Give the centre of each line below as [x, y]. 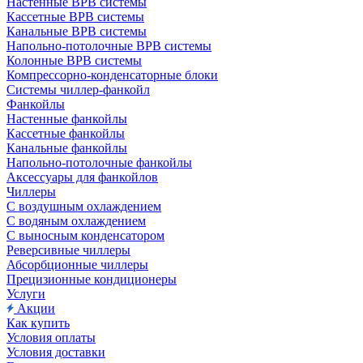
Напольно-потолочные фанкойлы [99, 162]
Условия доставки [56, 352]
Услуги [26, 294]
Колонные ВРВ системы [74, 60]
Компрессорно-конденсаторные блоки [112, 75]
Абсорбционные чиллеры [77, 265]
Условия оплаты [51, 337]
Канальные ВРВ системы [77, 31]
